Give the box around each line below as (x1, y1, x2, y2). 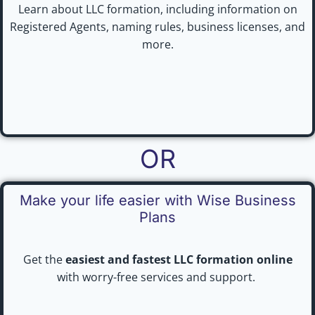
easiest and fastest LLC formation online (65, 251, 292, 267)
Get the (22, 251, 65, 267)
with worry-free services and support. (57, 269, 258, 285)
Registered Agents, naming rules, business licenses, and (10, 18, 305, 34)
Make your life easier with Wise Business (19, 191, 296, 209)
